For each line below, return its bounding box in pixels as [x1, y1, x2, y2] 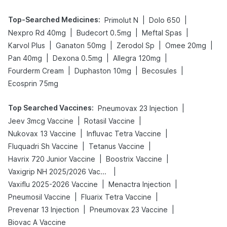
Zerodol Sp [117, 41, 155, 50]
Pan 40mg [8, 54, 42, 62]
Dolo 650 [149, 16, 180, 24]
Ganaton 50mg [56, 41, 106, 50]
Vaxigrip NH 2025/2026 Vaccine [100, 167, 106, 176]
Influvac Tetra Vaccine [87, 129, 161, 138]
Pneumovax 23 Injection [98, 104, 178, 112]
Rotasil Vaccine [84, 117, 135, 125]
